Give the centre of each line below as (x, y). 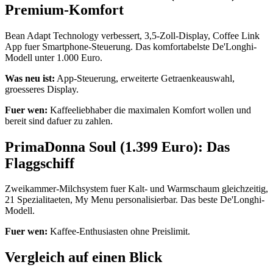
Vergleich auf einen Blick (83, 257)
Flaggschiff (40, 163)
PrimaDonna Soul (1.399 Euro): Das (117, 147)
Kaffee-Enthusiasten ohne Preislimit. (119, 232)
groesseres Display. (42, 89)
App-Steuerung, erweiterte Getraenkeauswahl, (145, 78)
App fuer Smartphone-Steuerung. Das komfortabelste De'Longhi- (131, 46)
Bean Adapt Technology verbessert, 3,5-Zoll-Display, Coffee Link (132, 35)
